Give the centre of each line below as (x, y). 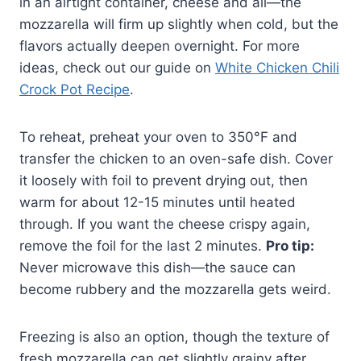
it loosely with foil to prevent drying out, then (164, 180)
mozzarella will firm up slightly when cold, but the (179, 24)
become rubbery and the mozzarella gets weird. (175, 289)
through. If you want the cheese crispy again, (165, 224)
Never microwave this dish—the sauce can (158, 267)
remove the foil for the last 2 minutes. (143, 245)
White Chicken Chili (277, 67)
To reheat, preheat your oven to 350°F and (158, 137)
